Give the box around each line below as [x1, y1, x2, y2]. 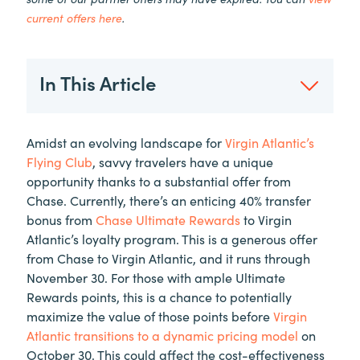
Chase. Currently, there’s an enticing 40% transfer [27, 190, 311, 209]
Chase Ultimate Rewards [96, 210, 240, 228]
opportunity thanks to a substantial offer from [27, 171, 291, 190]
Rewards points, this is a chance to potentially [27, 287, 292, 305]
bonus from [27, 210, 96, 228]
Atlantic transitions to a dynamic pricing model [27, 325, 298, 344]
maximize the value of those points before [27, 306, 273, 325]
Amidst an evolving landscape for [27, 133, 225, 151]
